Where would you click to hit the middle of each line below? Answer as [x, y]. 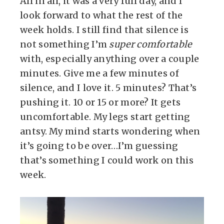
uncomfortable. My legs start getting [105, 117]
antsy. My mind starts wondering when [110, 131]
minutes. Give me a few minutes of [99, 73]
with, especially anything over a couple [110, 59]
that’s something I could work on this [107, 160]
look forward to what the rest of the [101, 15]
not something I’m [65, 44]
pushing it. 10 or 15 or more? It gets [100, 102]
